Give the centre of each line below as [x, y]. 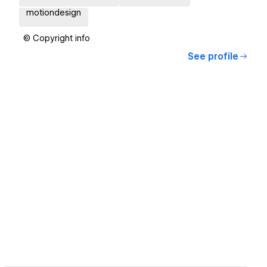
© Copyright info [57, 38]
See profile [213, 57]
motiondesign [54, 13]
